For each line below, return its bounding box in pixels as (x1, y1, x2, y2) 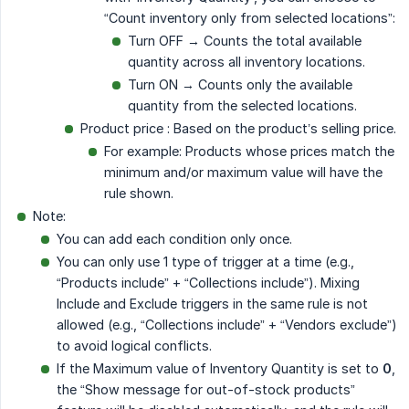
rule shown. (104, 184, 173, 201)
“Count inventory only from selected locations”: (104, 9, 395, 26)
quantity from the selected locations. (128, 97, 357, 113)
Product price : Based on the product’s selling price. (80, 120, 396, 136)
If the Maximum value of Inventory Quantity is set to (57, 360, 383, 376)
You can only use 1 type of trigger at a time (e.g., (57, 253, 354, 269)
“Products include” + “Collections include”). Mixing (57, 274, 360, 290)
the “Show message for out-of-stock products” (57, 381, 355, 397)
